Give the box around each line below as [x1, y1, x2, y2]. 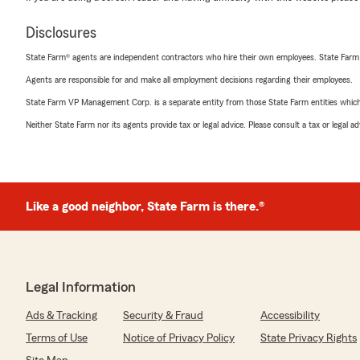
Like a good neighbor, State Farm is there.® [26, 200, 264, 214]
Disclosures [26, 25, 96, 42]
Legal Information [26, 280, 136, 295]
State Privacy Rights [260, 333, 357, 345]
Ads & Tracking [26, 310, 97, 322]
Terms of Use [26, 333, 88, 345]
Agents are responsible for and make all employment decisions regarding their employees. [26, 75, 353, 85]
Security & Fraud [123, 310, 203, 322]
